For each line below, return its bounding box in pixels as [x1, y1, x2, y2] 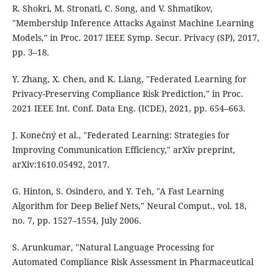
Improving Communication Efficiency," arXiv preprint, [12, 144, 235, 156]
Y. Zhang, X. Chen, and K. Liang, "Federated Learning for [12, 73, 247, 85]
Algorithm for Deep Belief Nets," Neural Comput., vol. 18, [12, 200, 247, 212]
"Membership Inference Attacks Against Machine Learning [12, 17, 254, 29]
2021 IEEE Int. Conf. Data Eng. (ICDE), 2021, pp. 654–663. [12, 102, 246, 115]
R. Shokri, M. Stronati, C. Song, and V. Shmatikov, [12, 2, 213, 15]
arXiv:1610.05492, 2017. [12, 158, 110, 171]
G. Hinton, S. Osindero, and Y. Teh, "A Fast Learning [12, 185, 224, 197]
